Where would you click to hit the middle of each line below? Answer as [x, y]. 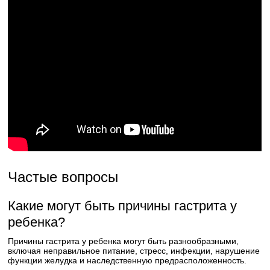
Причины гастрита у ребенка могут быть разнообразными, [124, 241]
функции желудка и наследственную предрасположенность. [127, 260]
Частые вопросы [63, 177]
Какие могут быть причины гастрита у [123, 206]
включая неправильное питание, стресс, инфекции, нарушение [134, 251]
